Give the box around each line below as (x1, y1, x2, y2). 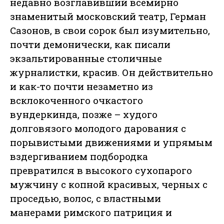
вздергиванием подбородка (10, 150, 148, 163)
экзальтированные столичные (10, 52, 162, 65)
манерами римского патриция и (10, 206, 172, 219)
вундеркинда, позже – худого (10, 108, 157, 121)
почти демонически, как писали (10, 38, 170, 51)
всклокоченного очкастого (10, 94, 143, 107)
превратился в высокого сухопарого (10, 164, 192, 177)
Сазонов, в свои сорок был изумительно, (10, 24, 210, 37)
